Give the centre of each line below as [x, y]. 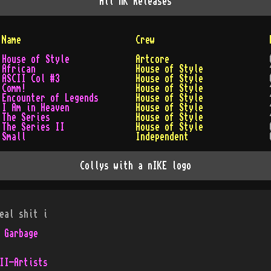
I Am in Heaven [36, 108]
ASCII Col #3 [31, 79]
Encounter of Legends [51, 98]
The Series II [34, 127]
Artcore [152, 59]
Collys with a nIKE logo [135, 166]
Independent [162, 137]
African [19, 69]
